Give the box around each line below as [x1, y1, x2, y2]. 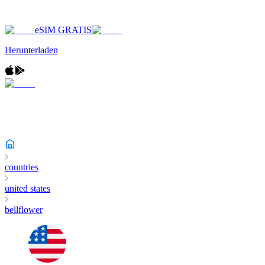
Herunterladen [5, 45, 58, 55]
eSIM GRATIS [35, 25, 92, 35]
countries [5, 162, 38, 172]
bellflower [5, 205, 43, 215]
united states [5, 183, 50, 193]
